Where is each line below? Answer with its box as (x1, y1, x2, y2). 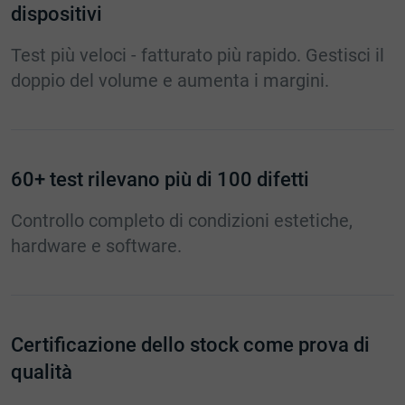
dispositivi (11, 3, 102, 26)
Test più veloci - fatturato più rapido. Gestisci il (11, 44, 384, 67)
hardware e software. (11, 235, 182, 258)
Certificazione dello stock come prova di (11, 334, 370, 357)
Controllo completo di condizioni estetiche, (11, 210, 353, 232)
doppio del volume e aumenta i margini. (11, 70, 329, 92)
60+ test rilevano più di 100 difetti (11, 168, 309, 192)
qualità (11, 361, 72, 384)
